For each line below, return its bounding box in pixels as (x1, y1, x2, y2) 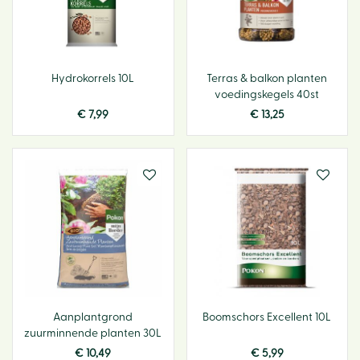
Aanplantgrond (53, 312, 133, 323)
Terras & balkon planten (207, 72, 328, 84)
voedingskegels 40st (215, 88, 320, 100)
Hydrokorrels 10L (51, 72, 135, 84)
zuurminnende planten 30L (24, 328, 162, 339)
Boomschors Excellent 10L (202, 312, 332, 323)
